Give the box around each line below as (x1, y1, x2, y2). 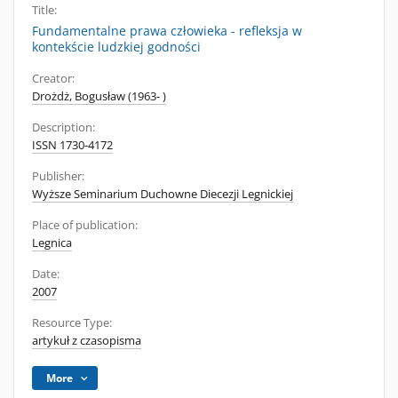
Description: (32, 120, 95, 135)
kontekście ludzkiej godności (32, 38, 201, 55)
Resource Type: (32, 315, 112, 330)
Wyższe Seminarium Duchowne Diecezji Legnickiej (32, 187, 293, 202)
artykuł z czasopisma (32, 333, 141, 348)
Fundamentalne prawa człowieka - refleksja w (32, 22, 302, 39)
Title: (32, 3, 57, 18)
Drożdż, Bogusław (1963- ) (32, 89, 166, 104)
